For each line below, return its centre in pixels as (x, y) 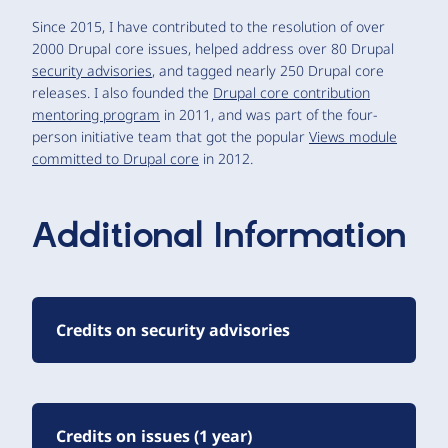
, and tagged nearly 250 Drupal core (268, 70)
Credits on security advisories (173, 330)
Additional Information (219, 237)
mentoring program (96, 114)
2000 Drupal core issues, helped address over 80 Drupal (213, 48)
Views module (353, 136)
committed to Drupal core (115, 158)
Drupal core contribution (291, 92)
